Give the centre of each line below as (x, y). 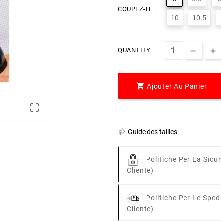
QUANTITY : (136, 50)
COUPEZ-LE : (137, 9)
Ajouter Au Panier (177, 87)
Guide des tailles (152, 131)
